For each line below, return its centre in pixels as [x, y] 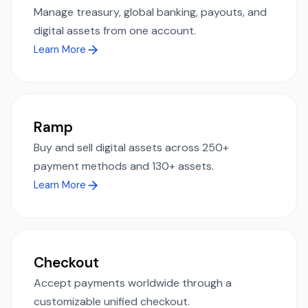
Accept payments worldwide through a [133, 283]
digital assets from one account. [115, 30]
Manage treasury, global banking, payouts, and [150, 12]
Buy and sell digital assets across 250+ [131, 147]
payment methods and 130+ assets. [124, 166]
